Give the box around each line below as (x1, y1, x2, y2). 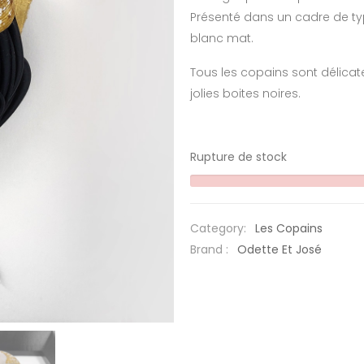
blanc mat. (190, 30, 253, 46)
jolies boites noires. (190, 85, 301, 102)
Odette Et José (237, 241, 322, 258)
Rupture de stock (190, 149, 287, 165)
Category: (190, 220, 249, 236)
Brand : (190, 241, 232, 258)
